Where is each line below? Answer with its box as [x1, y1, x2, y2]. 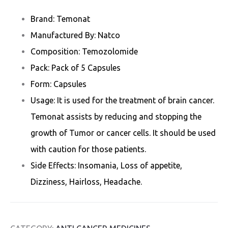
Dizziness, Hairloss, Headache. [31, 177, 142, 186]
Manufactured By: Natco [31, 30, 120, 40]
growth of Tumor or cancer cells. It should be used [31, 128, 216, 137]
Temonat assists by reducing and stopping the [31, 111, 202, 121]
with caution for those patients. [31, 144, 146, 154]
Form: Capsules [31, 79, 87, 89]
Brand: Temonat [31, 14, 90, 23]
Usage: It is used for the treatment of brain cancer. [31, 95, 214, 105]
